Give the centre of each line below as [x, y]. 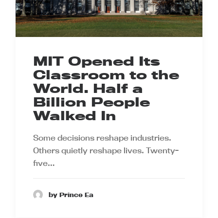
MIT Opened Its [97, 61]
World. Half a [88, 89]
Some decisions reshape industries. [102, 138]
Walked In [75, 116]
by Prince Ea [71, 194]
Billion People [91, 102]
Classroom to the [106, 75]
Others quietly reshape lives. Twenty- [106, 151]
